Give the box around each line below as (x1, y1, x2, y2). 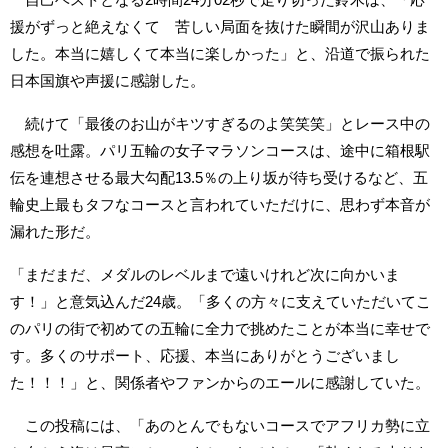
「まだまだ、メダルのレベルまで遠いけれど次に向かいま (10, 265, 400, 283)
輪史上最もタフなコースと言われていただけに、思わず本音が (10, 195, 430, 213)
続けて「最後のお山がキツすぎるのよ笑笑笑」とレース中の (10, 114, 430, 132)
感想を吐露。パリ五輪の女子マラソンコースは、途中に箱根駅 (10, 141, 430, 159)
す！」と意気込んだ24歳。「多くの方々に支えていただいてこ (10, 292, 431, 310)
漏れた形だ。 (10, 222, 100, 240)
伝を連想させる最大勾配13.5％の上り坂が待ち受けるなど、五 (10, 168, 428, 186)
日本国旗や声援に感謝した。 (10, 71, 205, 89)
